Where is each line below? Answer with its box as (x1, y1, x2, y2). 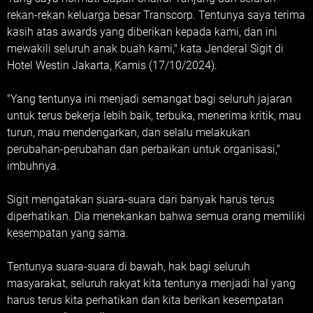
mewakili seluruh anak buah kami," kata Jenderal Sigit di (7, 42, 284, 55)
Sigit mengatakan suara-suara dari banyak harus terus (7, 193, 275, 206)
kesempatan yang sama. (7, 226, 129, 240)
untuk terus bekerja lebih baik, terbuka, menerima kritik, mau (7, 109, 301, 122)
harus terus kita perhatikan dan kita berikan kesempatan (7, 293, 284, 307)
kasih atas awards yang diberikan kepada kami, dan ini (7, 25, 277, 38)
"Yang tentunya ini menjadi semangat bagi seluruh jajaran (7, 92, 292, 105)
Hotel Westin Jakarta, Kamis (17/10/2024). (7, 59, 217, 72)
